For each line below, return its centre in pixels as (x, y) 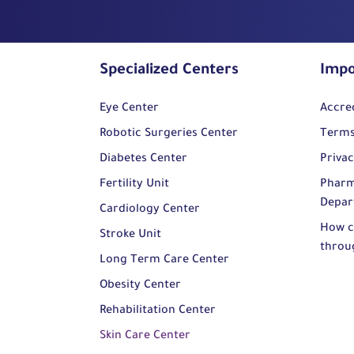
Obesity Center (140, 286)
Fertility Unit (134, 185)
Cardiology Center (150, 211)
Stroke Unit (130, 236)
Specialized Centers (169, 72)
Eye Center (129, 109)
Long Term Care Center (164, 261)
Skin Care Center (145, 337)
